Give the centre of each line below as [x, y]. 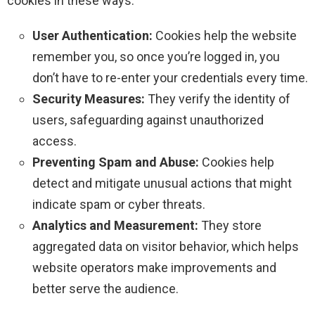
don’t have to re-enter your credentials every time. [170, 78]
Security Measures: [89, 99]
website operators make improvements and [154, 268]
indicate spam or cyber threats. [119, 205]
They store [230, 226]
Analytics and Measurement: [115, 226]
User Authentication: [92, 36]
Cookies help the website [225, 36]
